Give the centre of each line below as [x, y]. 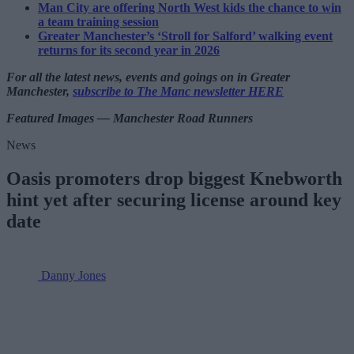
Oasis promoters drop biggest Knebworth [174, 178]
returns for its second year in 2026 [129, 50]
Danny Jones [73, 275]
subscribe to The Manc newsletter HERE [178, 91]
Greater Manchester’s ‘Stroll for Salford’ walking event [185, 36]
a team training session [98, 21]
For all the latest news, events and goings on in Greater [148, 77]
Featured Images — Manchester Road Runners [130, 118]
